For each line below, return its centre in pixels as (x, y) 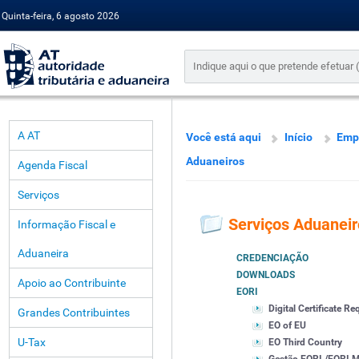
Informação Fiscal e (67, 224)
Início (298, 137)
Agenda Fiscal (52, 165)
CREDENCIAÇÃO (272, 258)
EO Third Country (305, 343)
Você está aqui (224, 137)
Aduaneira (43, 253)
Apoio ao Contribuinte (72, 283)
